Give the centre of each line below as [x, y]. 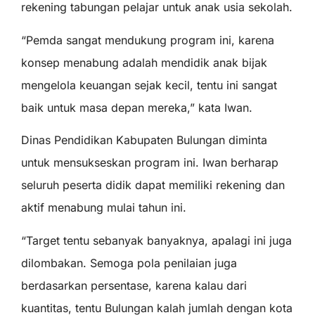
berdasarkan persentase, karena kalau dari [134, 285]
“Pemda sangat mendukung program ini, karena [148, 40]
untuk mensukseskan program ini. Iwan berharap [150, 163]
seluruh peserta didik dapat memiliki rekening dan [153, 185]
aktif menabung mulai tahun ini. [104, 208]
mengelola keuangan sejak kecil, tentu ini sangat [149, 85]
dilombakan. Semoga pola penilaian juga [129, 263]
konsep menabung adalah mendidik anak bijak [144, 62]
